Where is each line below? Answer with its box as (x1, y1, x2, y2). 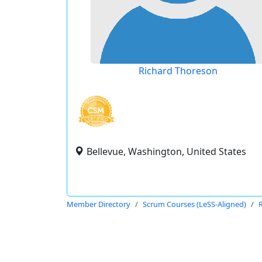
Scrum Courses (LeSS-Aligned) (143, 199, 246, 209)
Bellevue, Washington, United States (87, 145, 246, 158)
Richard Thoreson (139, 64, 218, 77)
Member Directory (67, 199, 130, 209)
